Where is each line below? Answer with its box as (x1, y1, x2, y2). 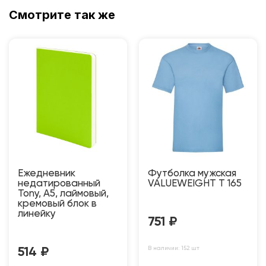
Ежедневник (18, 168, 75, 179)
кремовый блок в (18, 198, 97, 209)
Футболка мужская (148, 168, 236, 179)
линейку (18, 208, 56, 219)
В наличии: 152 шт (148, 245, 199, 251)
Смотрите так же (9, 7, 115, 22)
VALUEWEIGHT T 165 (148, 178, 242, 189)
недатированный (18, 178, 100, 189)
